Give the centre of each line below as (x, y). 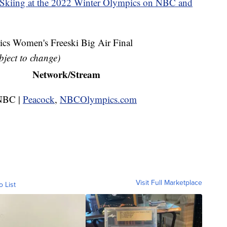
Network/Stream (66, 74)
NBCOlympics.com (98, 99)
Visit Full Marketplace (169, 183)
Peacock (39, 99)
